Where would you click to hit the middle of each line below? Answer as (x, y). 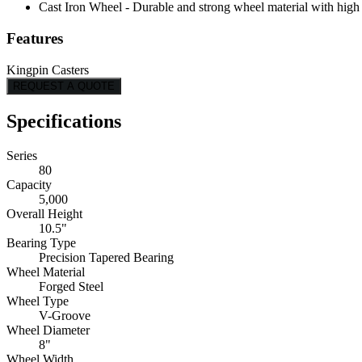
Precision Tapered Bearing (106, 257)
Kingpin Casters (48, 69)
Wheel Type (38, 301)
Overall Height (44, 213)
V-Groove (65, 315)
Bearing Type (41, 242)
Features (35, 39)
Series (22, 155)
